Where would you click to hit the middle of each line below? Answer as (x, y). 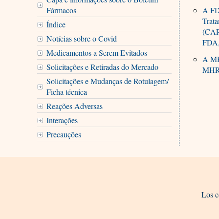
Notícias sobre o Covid (81, 38)
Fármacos (61, 10)
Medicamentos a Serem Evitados (97, 52)
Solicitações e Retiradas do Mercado (102, 66)
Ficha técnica (66, 91)
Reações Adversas (74, 106)
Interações (62, 120)
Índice (56, 24)
